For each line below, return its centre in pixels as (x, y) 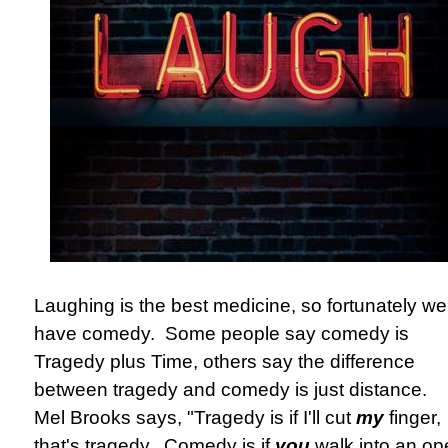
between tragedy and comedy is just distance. (233, 389)
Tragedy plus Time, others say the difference (224, 361)
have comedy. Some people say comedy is (221, 333)
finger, (412, 417)
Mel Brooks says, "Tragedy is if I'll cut (195, 417)
